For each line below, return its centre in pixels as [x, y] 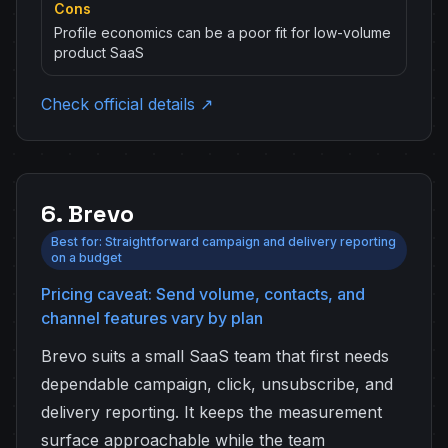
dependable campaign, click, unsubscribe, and [217, 384]
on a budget [86, 257]
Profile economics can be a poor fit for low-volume [222, 32]
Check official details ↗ [127, 104]
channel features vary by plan [152, 318]
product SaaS [99, 52]
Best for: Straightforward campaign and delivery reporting [223, 241]
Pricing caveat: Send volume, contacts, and [203, 294]
